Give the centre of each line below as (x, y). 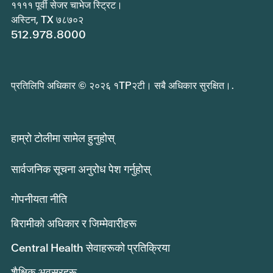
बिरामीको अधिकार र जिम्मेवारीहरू (74, 224)
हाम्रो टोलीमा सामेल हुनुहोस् (63, 138)
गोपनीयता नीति (39, 199)
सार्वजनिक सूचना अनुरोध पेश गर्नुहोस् (81, 169)
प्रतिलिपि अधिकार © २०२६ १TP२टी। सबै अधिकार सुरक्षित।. (123, 86)
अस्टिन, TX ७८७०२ (47, 20)
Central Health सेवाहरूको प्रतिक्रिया (90, 248)
